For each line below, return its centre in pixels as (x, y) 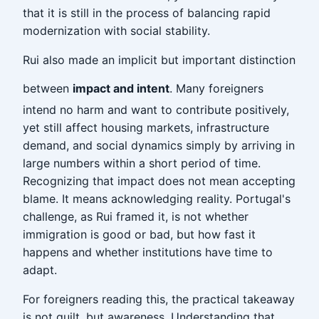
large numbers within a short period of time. (142, 163)
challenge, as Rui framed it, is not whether (136, 216)
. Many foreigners (216, 88)
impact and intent (121, 88)
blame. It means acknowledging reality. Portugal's (157, 199)
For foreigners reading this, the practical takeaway (159, 299)
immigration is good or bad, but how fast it (139, 234)
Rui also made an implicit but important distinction (159, 60)
